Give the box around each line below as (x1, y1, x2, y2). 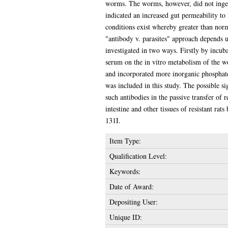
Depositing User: (109, 196, 158, 207)
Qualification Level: (109, 151, 167, 161)
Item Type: (109, 135, 141, 146)
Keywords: (109, 166, 140, 176)
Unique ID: (109, 212, 142, 222)
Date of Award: (109, 181, 154, 191)
